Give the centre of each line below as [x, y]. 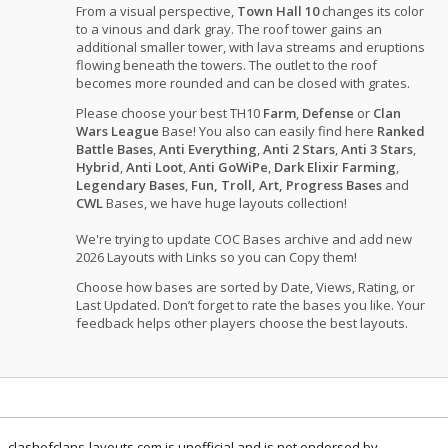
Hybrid [98, 167]
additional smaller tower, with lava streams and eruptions [251, 47]
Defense [328, 113]
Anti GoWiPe [229, 167]
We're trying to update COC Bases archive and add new [244, 239]
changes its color [372, 11]
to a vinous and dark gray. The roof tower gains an [229, 29]
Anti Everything [208, 149]
